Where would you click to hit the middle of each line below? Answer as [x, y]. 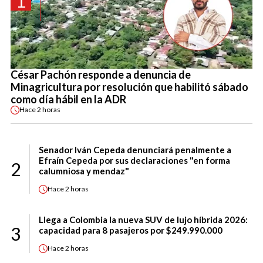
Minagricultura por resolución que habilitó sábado [129, 87]
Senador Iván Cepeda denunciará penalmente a [135, 149]
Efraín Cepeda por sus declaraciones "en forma [134, 160]
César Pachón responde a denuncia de [101, 74]
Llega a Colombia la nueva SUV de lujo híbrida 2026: [143, 219]
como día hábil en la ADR [68, 99]
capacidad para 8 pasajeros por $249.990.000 [131, 230]
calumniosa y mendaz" [84, 171]
